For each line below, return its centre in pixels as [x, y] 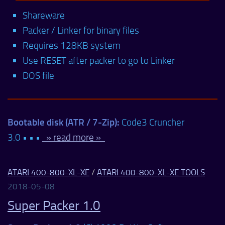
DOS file [38, 75]
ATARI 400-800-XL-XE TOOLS [151, 172]
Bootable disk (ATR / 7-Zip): [64, 122]
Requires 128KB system [72, 45]
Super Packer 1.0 [54, 205]
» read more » [74, 137]
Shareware [44, 15]
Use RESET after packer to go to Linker [99, 60]
